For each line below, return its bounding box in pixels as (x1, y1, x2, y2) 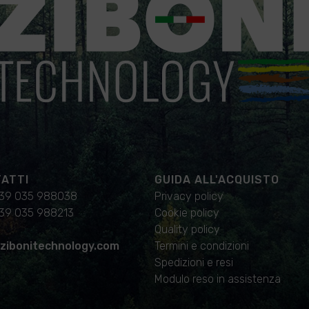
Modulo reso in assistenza (154, 272, 281, 286)
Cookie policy (154, 206, 219, 220)
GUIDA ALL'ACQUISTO (154, 173, 279, 187)
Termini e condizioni (154, 239, 249, 253)
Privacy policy (154, 190, 223, 203)
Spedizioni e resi (154, 256, 233, 270)
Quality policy (154, 223, 220, 237)
